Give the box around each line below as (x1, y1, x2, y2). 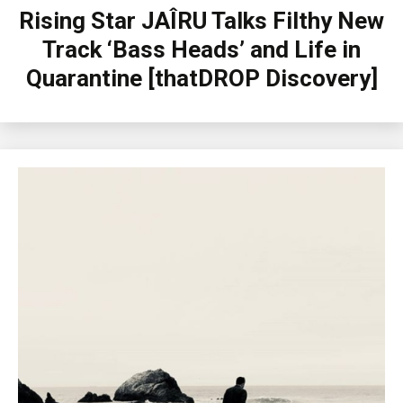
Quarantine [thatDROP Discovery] (25, 65, 378, 93)
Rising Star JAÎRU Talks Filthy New (19, 7, 384, 35)
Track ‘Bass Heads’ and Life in (42, 36, 361, 64)
